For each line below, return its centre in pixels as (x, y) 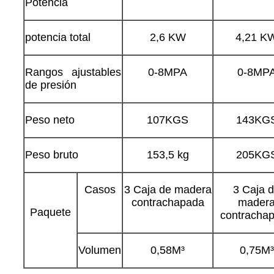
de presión (51, 85)
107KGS (168, 120)
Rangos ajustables (73, 72)
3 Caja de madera (168, 189)
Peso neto (50, 120)
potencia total (58, 37)
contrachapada (168, 202)
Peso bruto (52, 154)
